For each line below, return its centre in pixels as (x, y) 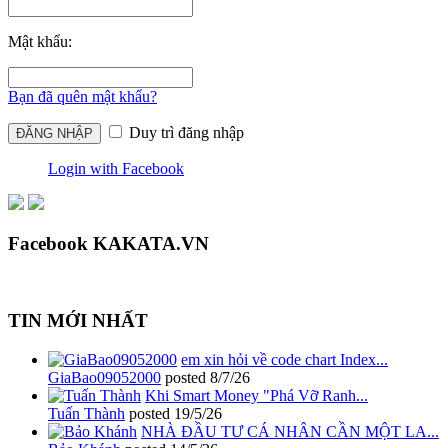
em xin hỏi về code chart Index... (284, 360)
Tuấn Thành (86, 414)
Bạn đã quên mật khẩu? (82, 97)
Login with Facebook (116, 169)
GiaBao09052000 (104, 378)
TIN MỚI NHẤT (78, 321)
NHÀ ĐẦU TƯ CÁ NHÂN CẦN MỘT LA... (290, 432)
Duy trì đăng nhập (184, 133)
